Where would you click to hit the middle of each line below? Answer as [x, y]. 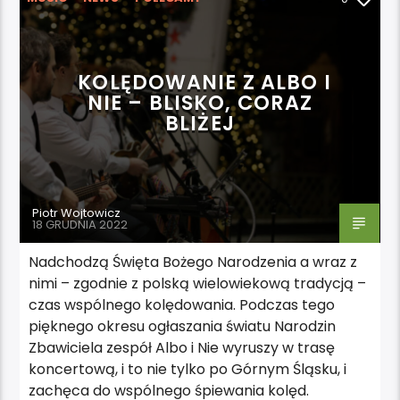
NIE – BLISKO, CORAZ [200, 102]
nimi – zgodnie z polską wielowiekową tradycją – [198, 283]
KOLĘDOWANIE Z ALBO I [204, 82]
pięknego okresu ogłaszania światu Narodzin [183, 326]
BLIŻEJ [200, 123]
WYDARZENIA [69, 29]
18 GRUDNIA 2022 [80, 224]
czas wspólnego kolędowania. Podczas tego [182, 304]
